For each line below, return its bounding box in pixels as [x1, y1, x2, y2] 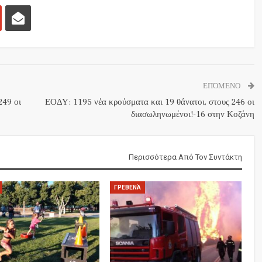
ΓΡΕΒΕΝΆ [113, 184, 141, 191]
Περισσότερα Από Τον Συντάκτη [128, 152, 242, 161]
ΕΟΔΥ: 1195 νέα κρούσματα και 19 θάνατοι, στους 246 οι [44, 96, 254, 108]
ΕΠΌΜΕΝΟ [202, 81, 242, 91]
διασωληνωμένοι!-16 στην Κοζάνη [130, 108, 254, 120]
